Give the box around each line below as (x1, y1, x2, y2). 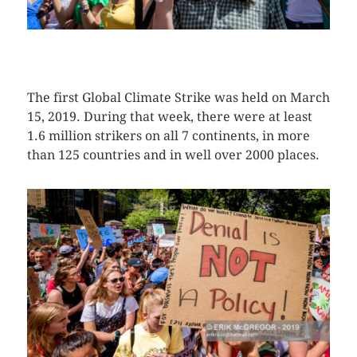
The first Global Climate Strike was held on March (26, 89, 330, 105)
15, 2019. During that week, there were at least (26, 108, 312, 124)
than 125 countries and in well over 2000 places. (26, 147, 320, 163)
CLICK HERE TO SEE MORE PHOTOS (26, 38, 226, 52)
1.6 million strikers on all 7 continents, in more (26, 127, 310, 143)
